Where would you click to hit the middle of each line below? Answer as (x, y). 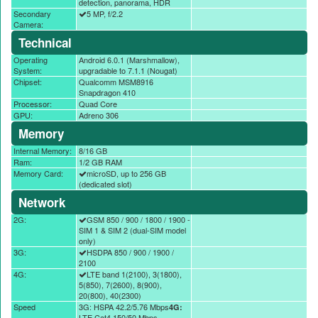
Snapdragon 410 (107, 92)
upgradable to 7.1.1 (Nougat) (128, 70)
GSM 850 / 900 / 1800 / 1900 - (138, 219)
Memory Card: (38, 173)
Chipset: (28, 82)
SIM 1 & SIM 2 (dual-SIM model (132, 230)
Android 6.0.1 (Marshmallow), (129, 60)
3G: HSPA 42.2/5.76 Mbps (124, 307)
